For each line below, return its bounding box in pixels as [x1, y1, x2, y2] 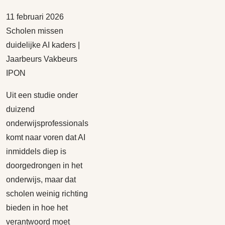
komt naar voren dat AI [6, 133, 85, 142]
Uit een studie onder [6, 91, 78, 99]
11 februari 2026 [6, 13, 64, 21]
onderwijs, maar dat [6, 175, 76, 184]
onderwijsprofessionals [6, 119, 88, 128]
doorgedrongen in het [6, 161, 82, 170]
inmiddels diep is [6, 147, 66, 156]
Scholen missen [6, 27, 63, 35]
